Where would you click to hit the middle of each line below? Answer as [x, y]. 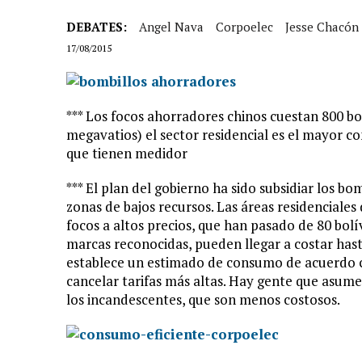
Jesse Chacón [322, 27]
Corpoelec [244, 27]
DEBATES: [97, 27]
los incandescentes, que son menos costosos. [203, 299]
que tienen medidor [127, 153]
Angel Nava [171, 27]
